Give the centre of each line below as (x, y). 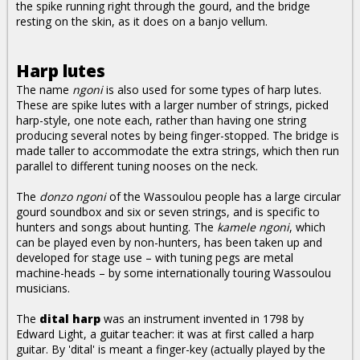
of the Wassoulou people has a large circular (223, 196)
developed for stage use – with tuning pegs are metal (155, 258)
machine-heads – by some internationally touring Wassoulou (174, 273)
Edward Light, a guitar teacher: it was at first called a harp (165, 334)
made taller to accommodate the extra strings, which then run (178, 151)
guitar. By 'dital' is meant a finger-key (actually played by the (171, 349)
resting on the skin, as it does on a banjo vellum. (142, 21)
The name (44, 90)
